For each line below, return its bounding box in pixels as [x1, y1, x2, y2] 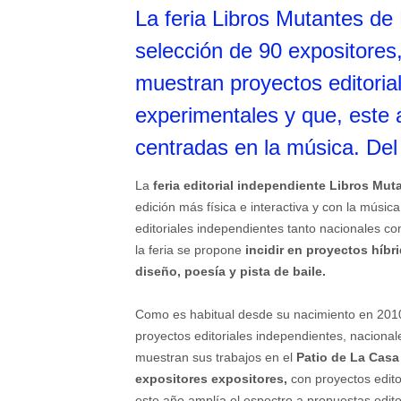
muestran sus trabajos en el [135, 350, 296, 365]
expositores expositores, [135, 371, 291, 387]
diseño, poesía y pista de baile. [135, 264, 326, 279]
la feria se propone [135, 243, 242, 258]
